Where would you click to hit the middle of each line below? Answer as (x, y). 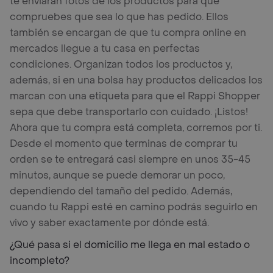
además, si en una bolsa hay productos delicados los (136, 80)
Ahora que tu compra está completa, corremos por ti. (136, 128)
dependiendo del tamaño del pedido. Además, (121, 191)
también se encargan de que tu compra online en (128, 33)
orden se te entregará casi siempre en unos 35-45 (130, 159)
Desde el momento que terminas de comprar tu (124, 144)
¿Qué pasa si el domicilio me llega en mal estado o (130, 245)
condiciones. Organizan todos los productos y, (121, 64)
